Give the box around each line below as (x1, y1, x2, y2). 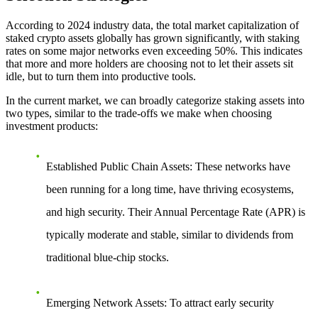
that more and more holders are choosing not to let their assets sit (6, 57, 293, 70)
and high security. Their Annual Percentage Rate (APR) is (46, 206, 305, 219)
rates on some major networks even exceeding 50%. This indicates (6, 45, 302, 57)
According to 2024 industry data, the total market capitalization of (6, 19, 299, 32)
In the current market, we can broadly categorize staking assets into (6, 94, 305, 107)
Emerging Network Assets (46, 297, 164, 309)
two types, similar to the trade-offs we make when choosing (6, 107, 272, 120)
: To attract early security (164, 297, 274, 309)
